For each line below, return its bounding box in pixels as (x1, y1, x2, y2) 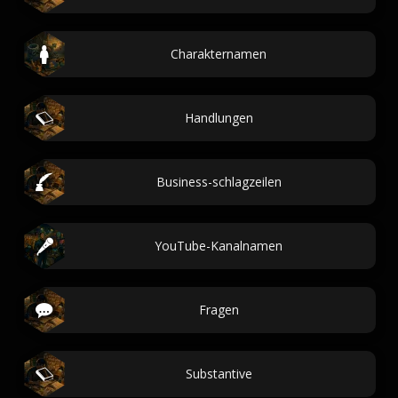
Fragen (198, 301, 239, 318)
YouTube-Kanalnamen (155, 237, 283, 254)
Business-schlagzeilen (155, 173, 282, 190)
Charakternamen (171, 45, 267, 62)
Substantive (185, 365, 252, 382)
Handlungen (184, 109, 253, 126)
